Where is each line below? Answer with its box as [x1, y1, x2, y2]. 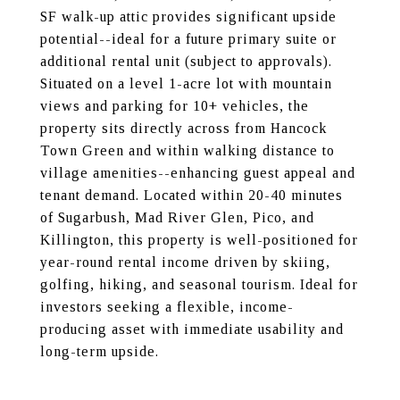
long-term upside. [40, 344, 159, 359]
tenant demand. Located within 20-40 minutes [40, 187, 343, 203]
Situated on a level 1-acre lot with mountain [40, 76, 332, 91]
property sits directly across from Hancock [40, 121, 327, 136]
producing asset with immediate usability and [40, 321, 344, 337]
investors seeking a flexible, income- [40, 299, 294, 314]
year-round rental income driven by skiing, [40, 254, 330, 270]
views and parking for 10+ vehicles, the [40, 98, 309, 113]
